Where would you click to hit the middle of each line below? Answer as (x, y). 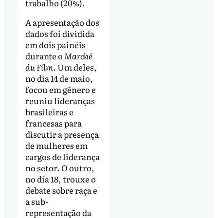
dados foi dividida (60, 33)
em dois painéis (55, 44)
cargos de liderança (62, 156)
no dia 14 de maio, (59, 78)
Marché (78, 55)
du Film (39, 67)
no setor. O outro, (60, 167)
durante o (45, 55)
